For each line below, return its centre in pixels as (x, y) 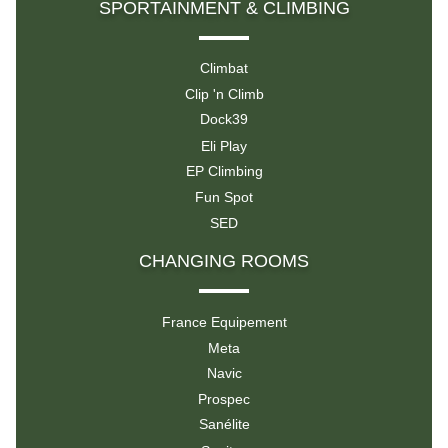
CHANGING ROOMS (224, 261)
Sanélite (224, 424)
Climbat (224, 68)
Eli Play (224, 145)
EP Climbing (224, 171)
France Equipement (224, 321)
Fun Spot (224, 197)
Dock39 (224, 119)
